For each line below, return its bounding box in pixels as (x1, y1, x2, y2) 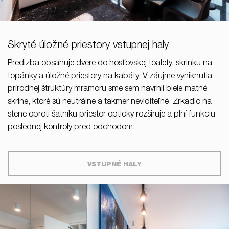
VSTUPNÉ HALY (87, 161, 142, 168)
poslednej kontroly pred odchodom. (8, 123, 135, 132)
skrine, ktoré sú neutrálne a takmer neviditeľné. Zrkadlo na (8, 98, 212, 106)
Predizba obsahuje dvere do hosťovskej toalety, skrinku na (8, 59, 212, 68)
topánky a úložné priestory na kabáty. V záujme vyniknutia (8, 72, 212, 81)
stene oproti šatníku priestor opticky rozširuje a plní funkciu (8, 110, 215, 119)
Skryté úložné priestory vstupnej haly (8, 40, 169, 51)
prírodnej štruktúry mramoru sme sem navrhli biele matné (8, 85, 207, 94)
